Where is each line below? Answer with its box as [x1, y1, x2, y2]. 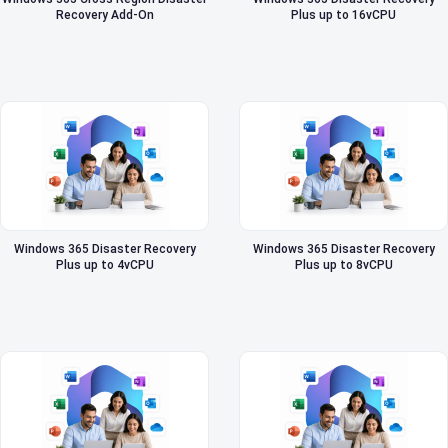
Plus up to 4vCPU [55, 258, 154, 273]
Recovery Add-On [55, 8, 154, 23]
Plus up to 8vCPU [294, 258, 393, 273]
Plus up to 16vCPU [291, 8, 396, 23]
